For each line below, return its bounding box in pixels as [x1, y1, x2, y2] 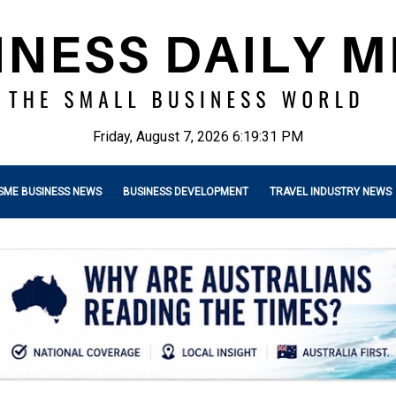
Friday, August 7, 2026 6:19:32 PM [93, 128, 303, 145]
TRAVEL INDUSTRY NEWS [270, 186, 392, 198]
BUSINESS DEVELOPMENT [123, 186, 248, 198]
